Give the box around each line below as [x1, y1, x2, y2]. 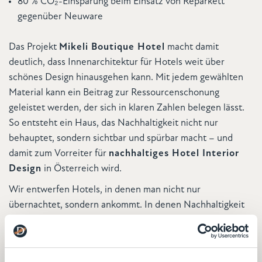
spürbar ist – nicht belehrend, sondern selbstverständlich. [9, 215, 248, 226]
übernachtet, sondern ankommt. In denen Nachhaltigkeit [9, 200, 244, 211]
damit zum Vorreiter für [9, 149, 109, 159]
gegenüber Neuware [18, 12, 103, 22]
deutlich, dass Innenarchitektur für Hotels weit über [9, 57, 225, 68]
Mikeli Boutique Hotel [59, 42, 165, 53]
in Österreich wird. [42, 164, 122, 174]
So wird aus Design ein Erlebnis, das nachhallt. [9, 230, 230, 241]
